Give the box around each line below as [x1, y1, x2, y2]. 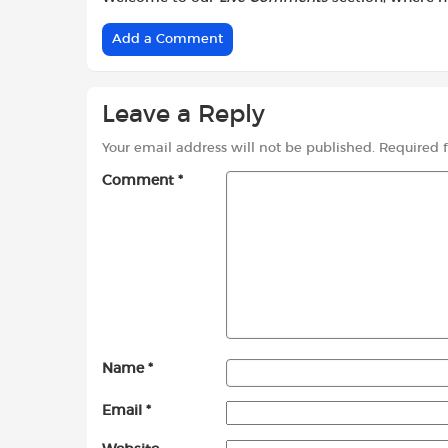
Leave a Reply [102, 102, 265, 127]
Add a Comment [112, 32, 223, 46]
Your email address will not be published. [102, 142, 375, 156]
